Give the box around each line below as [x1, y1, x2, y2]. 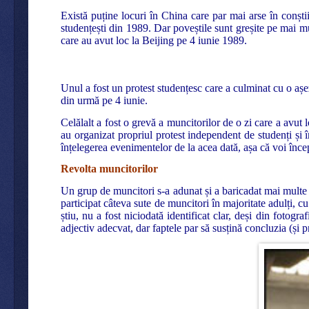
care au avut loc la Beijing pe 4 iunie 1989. [61, 34, 248, 47]
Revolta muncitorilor [61, 163, 159, 175]
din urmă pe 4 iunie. [61, 94, 148, 107]
